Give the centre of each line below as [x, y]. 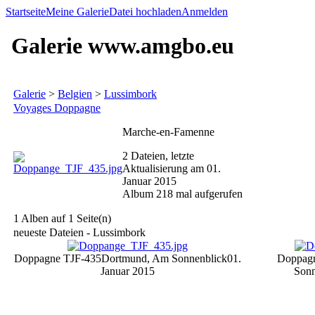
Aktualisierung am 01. [172, 168]
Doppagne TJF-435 [58, 258]
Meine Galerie [77, 12]
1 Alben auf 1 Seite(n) [62, 218]
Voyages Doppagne [57, 108]
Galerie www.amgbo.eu [120, 46]
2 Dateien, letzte [158, 156]
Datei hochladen [145, 12]
